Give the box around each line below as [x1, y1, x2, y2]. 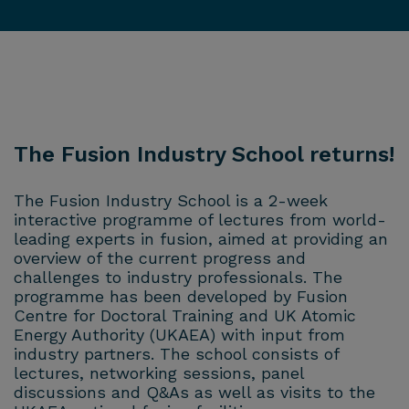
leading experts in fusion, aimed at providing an [14, 229, 388, 249]
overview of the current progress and [14, 248, 306, 268]
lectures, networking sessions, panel [14, 363, 304, 383]
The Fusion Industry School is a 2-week [14, 191, 328, 211]
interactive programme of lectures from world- [14, 210, 386, 230]
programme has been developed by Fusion [14, 287, 348, 307]
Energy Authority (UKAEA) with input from [14, 325, 345, 345]
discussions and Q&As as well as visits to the [14, 383, 375, 403]
